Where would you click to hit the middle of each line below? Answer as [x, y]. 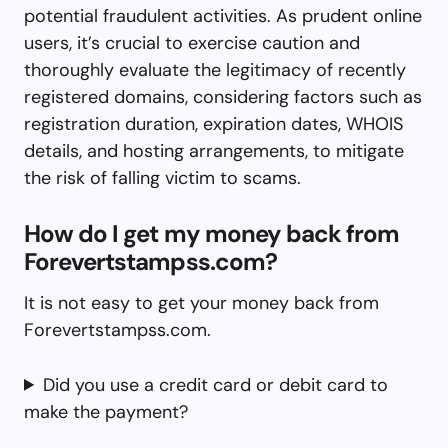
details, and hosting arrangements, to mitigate [214, 150]
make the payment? [106, 411]
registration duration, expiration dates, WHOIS [213, 123]
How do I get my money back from [212, 233]
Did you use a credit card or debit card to [216, 384]
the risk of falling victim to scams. [162, 177]
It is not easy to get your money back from [201, 302]
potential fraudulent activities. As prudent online [223, 15]
